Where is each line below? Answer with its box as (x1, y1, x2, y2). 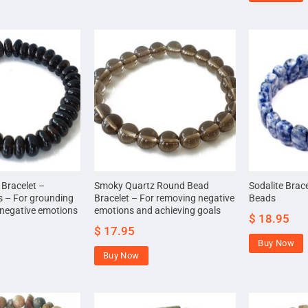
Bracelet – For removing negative (93, 192, 234, 204)
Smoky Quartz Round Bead (93, 179, 209, 192)
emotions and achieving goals (93, 204, 221, 217)
